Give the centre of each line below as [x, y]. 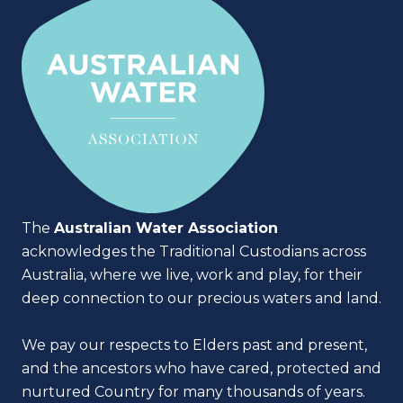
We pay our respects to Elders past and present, [194, 345]
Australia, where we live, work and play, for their [192, 274]
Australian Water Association [166, 228]
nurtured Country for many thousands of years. [193, 391]
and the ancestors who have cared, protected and [201, 368]
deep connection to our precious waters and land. [201, 298]
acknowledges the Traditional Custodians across [194, 251]
